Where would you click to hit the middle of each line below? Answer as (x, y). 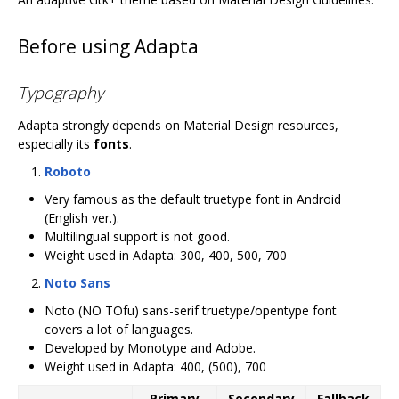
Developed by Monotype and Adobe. (150, 347)
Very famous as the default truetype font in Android (193, 199)
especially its (56, 143)
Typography (61, 93)
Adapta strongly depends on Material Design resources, (178, 125)
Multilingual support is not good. (137, 236)
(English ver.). (82, 217)
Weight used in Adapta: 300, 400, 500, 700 (166, 255)
